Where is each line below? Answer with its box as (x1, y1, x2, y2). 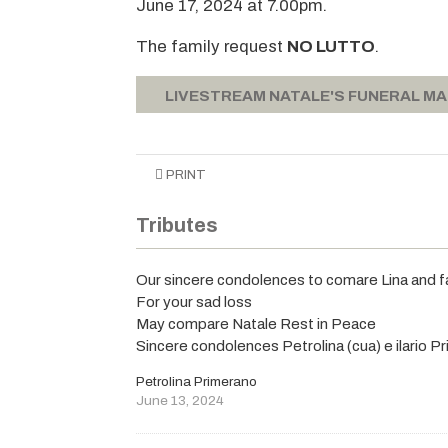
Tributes (136, 214, 219, 237)
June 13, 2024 (136, 393, 225, 409)
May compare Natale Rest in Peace (136, 315, 377, 332)
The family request (136, 36, 288, 56)
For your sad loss (136, 293, 253, 310)
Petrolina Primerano (136, 374, 258, 390)
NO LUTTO (287, 36, 376, 56)
